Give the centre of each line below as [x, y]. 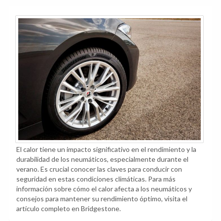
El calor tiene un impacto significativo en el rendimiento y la [106, 149]
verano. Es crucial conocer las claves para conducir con [99, 169]
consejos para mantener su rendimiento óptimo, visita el [102, 198]
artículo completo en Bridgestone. [69, 208]
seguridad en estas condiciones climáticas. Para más [96, 179]
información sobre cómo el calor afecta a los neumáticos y [104, 188]
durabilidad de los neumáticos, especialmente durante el [102, 159]
